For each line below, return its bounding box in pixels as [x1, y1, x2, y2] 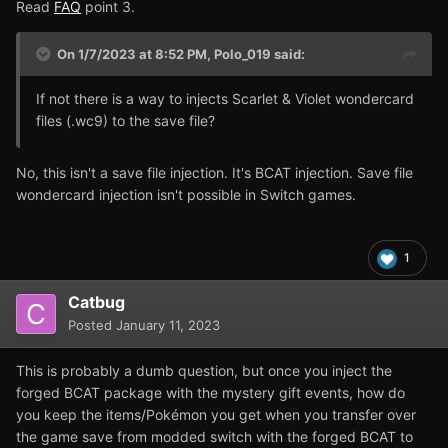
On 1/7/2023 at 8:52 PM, [57, 46, 214, 63]
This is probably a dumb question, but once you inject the [16, 362, 392, 380]
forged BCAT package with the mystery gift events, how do [16, 384, 405, 402]
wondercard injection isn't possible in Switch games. [16, 186, 356, 204]
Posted [68, 317, 116, 334]
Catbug [68, 292, 125, 313]
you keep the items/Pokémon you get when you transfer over [16, 406, 416, 424]
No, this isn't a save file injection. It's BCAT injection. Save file [16, 164, 413, 182]
